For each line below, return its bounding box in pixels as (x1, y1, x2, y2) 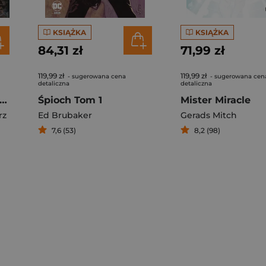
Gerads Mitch (180, 110, 237, 121)
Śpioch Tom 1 (38, 94, 102, 106)
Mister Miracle (180, 94, 251, 106)
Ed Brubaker (38, 110, 92, 121)
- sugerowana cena (66, 72, 126, 80)
